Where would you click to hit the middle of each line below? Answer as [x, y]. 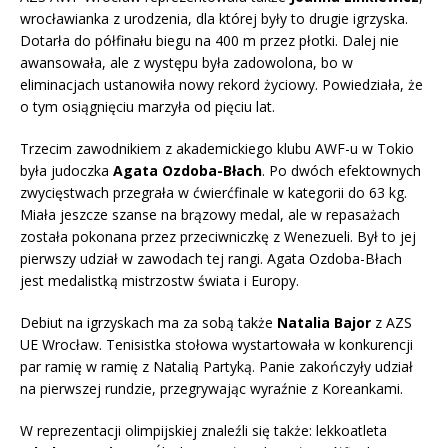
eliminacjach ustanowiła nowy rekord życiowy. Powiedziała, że [221, 84]
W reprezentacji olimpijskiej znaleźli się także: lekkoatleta [203, 430]
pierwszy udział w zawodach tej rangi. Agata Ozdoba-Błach [211, 258]
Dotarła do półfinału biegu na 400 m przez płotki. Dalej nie [209, 40]
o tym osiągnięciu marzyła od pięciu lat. [147, 106]
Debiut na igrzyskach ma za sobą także [148, 322]
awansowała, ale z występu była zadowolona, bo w [186, 62]
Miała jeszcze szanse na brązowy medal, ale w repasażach [210, 214]
